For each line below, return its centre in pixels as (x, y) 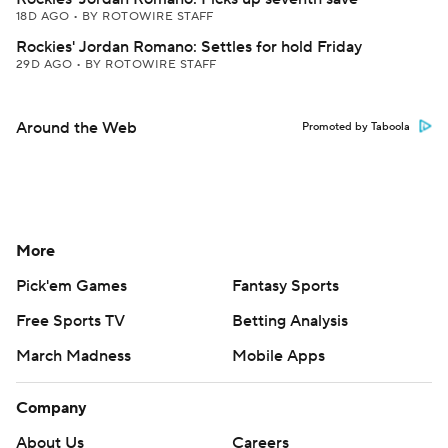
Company (51, 408)
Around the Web (76, 128)
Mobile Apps (278, 356)
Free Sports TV (70, 321)
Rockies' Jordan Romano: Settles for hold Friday (189, 47)
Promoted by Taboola (356, 127)
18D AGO (44, 16)
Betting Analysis (290, 321)
